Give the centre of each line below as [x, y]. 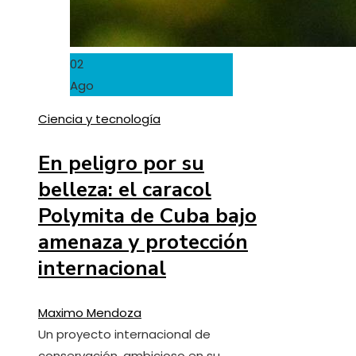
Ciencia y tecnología [99, 118]
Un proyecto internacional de [124, 334]
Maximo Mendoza [90, 312]
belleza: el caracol [125, 189]
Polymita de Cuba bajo [147, 215]
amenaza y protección [143, 242]
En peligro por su [121, 163]
